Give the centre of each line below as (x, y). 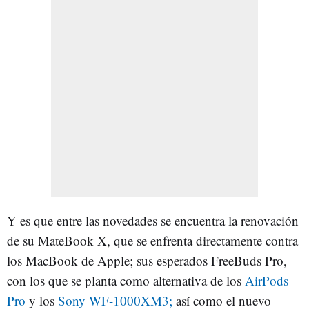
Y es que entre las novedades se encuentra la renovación (153, 220)
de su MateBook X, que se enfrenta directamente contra (152, 240)
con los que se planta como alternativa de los (126, 280)
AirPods (267, 280)
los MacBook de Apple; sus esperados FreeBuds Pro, (147, 260)
